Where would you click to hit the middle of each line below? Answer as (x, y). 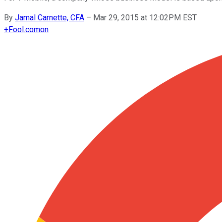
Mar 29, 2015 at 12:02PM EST (145, 17)
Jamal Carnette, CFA (50, 17)
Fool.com (24, 29)
